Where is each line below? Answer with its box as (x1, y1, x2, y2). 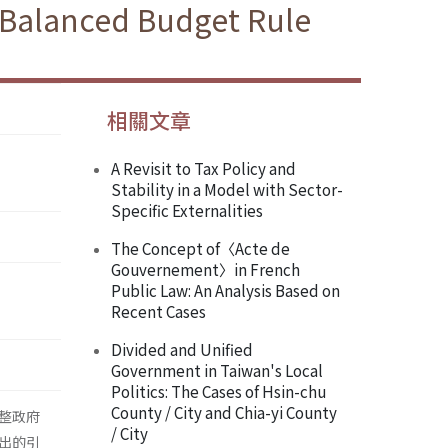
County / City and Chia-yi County (111, 401, 337, 424)
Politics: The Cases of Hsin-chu (111, 380, 326, 403)
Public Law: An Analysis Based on (111, 279, 340, 302)
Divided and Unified (111, 338, 253, 361)
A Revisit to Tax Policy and (111, 157, 296, 180)
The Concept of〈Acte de (111, 237, 290, 260)
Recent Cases (111, 300, 206, 323)
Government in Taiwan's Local (111, 359, 323, 382)
